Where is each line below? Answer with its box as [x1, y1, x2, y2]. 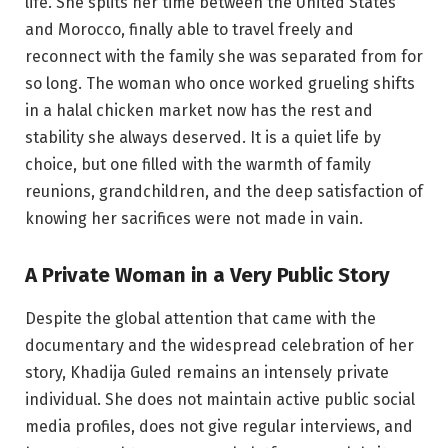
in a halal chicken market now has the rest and [25, 100, 373, 120]
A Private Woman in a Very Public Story [25, 262, 390, 287]
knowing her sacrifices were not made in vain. [25, 208, 363, 228]
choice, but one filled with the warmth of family [25, 154, 371, 174]
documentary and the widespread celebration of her [25, 336, 414, 356]
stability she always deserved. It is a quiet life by [25, 127, 381, 147]
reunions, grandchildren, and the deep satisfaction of [25, 181, 423, 201]
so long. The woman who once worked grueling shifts [25, 73, 415, 93]
